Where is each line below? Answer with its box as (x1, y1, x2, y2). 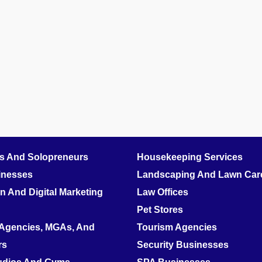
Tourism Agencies (137, 222, 217, 233)
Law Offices (137, 187, 188, 198)
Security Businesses (137, 240, 229, 250)
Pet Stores (137, 205, 183, 215)
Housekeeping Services (137, 152, 243, 163)
